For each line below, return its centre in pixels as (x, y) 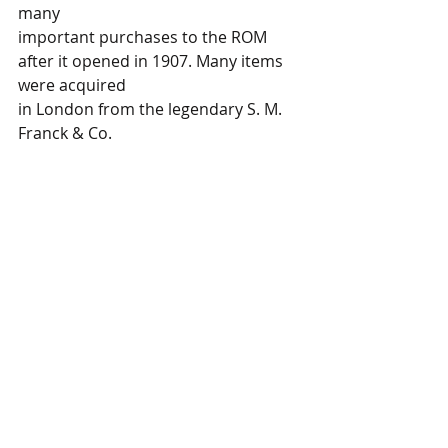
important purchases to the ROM (144, 37)
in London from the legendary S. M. (152, 109)
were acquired (74, 85)
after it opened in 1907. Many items (152, 61)
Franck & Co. (67, 133)
